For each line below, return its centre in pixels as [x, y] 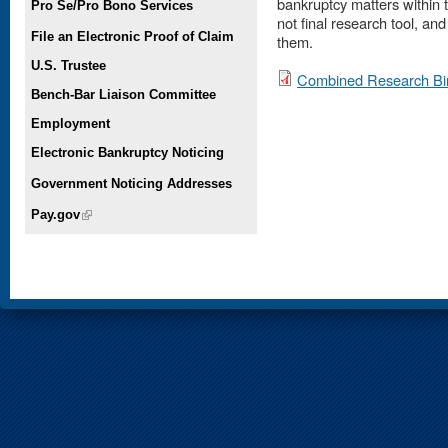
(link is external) [129, 214]
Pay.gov [55, 214]
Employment [70, 123]
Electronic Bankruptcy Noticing [127, 152]
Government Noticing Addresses [131, 183]
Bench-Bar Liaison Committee [123, 94]
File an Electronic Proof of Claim [132, 36]
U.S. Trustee [68, 65]
